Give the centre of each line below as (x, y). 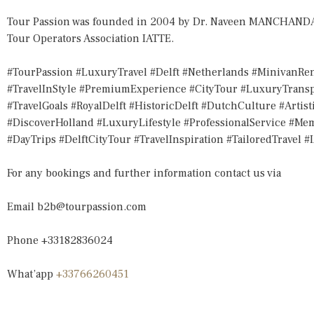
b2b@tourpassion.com (92, 206)
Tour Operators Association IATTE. (90, 38)
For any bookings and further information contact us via (144, 173)
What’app (32, 274)
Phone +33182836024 (60, 240)
